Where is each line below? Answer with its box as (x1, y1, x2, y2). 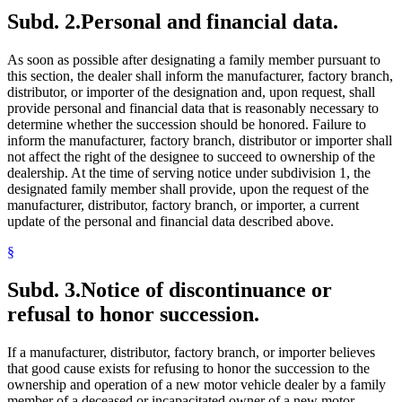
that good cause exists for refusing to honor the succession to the (7, 361, 370, 377)
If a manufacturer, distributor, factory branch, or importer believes (7, 345, 375, 361)
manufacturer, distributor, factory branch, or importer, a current (7, 197, 359, 214)
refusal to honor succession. (7, 302, 259, 327)
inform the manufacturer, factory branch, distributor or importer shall (7, 133, 392, 149)
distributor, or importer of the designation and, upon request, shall (7, 84, 375, 100)
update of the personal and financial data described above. (7, 214, 334, 230)
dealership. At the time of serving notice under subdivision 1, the (7, 165, 371, 181)
